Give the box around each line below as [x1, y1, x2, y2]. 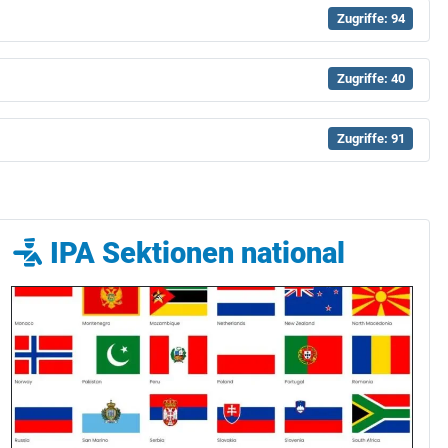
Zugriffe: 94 [336, 10, 405, 26]
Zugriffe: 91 [336, 130, 405, 146]
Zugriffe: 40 [336, 70, 405, 86]
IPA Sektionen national [43, 236, 346, 271]
